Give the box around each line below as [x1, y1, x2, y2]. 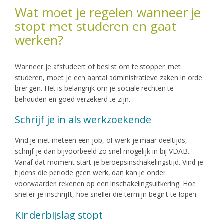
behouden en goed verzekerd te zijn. [15, 94, 130, 104]
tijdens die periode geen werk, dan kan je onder [15, 167, 165, 177]
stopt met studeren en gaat [15, 17, 176, 35]
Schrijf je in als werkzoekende [15, 112, 151, 126]
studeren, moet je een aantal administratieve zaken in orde [15, 72, 202, 82]
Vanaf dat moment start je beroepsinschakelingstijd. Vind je [15, 157, 203, 166]
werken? [15, 30, 63, 49]
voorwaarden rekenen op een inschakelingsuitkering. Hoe [15, 178, 196, 188]
